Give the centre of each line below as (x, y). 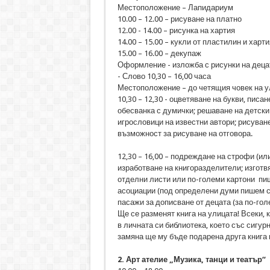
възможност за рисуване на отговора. (185, 133)
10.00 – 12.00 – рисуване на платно (179, 19)
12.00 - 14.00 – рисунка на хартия (176, 30)
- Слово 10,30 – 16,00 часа (164, 76)
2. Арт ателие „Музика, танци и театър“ (191, 259)
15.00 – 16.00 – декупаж (159, 53)
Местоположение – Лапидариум (175, 8)
